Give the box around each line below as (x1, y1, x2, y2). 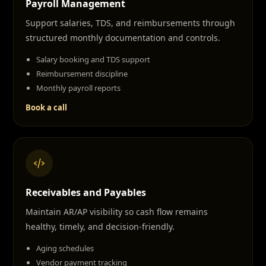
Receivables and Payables (26, 186, 146, 199)
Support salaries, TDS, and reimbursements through (26, 17, 235, 28)
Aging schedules (36, 243, 94, 254)
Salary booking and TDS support (36, 54, 150, 65)
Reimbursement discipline (36, 68, 128, 79)
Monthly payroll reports (36, 83, 121, 93)
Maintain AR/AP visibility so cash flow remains (26, 206, 208, 217)
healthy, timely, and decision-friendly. (26, 221, 175, 232)
